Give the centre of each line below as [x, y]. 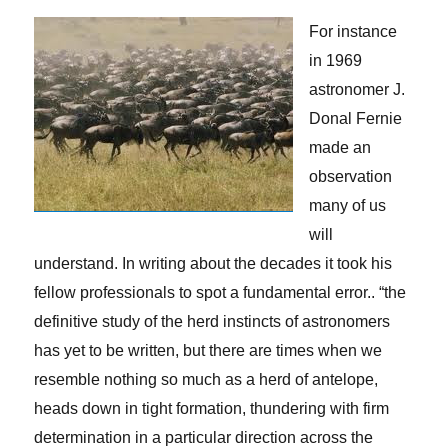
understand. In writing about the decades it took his [213, 263]
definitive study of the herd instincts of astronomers [212, 321]
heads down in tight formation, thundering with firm [212, 408]
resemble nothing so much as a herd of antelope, [206, 379]
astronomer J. [357, 89]
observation [351, 176]
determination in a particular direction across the [204, 437]
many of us [348, 205]
